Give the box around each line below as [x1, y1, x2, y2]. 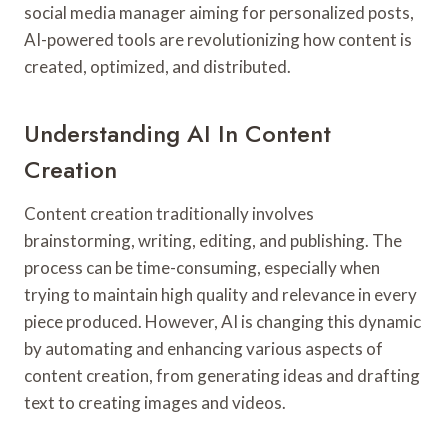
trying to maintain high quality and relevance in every [24, 283, 417, 305]
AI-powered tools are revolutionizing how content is [24, 28, 412, 50]
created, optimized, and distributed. [24, 55, 291, 77]
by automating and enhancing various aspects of [24, 337, 383, 359]
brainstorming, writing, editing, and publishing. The [24, 229, 402, 251]
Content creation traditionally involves [24, 202, 314, 224]
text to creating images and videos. [24, 391, 286, 413]
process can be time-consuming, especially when [24, 256, 380, 278]
